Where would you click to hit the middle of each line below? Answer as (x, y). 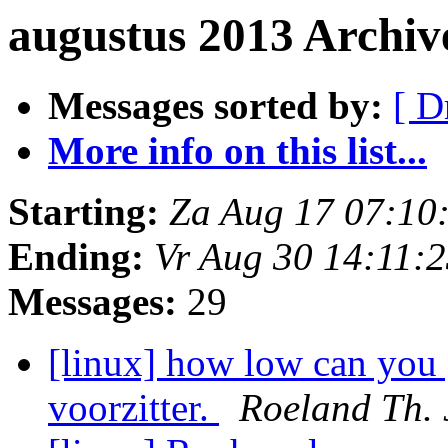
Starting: (83, 212)
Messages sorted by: (215, 106)
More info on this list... (237, 151)
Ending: (76, 257)
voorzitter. (133, 408)
